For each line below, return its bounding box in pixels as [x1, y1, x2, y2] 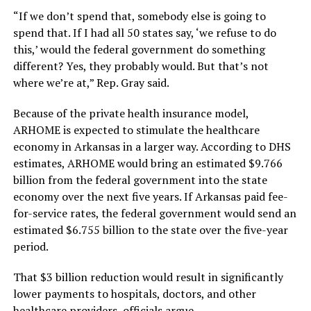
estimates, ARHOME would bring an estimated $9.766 [12, 155, 283, 171]
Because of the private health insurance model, [12, 106, 249, 121]
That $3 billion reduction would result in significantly [12, 269, 283, 285]
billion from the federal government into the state [12, 172, 267, 188]
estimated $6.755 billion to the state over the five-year [12, 222, 288, 238]
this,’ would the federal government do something [12, 42, 265, 58]
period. [12, 239, 49, 255]
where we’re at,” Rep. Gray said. [12, 75, 169, 91]
